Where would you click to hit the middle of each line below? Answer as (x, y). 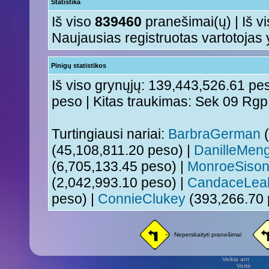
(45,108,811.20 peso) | (123, 150)
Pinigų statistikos (79, 65)
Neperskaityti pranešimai (208, 234)
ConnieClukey (142, 199)
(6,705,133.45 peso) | (119, 166)
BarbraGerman (214, 134)
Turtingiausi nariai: (110, 134)
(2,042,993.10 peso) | (119, 183)
